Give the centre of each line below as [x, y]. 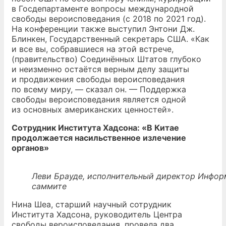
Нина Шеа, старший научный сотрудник [92, 204]
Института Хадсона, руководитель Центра [97, 214]
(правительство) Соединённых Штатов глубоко [106, 59]
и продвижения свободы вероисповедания [98, 79]
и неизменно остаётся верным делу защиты [100, 69]
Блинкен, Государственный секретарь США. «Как [110, 39]
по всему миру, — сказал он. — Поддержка [99, 89]
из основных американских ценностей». [93, 109]
